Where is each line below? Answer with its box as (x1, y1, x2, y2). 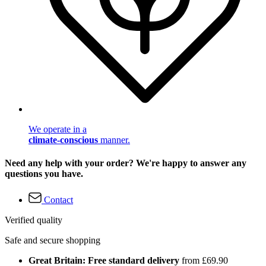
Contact (44, 194, 73, 205)
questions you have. (5, 169, 83, 179)
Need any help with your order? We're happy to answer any (5, 158, 246, 169)
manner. (98, 135, 130, 145)
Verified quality (5, 214, 62, 225)
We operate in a (28, 124, 87, 135)
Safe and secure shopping (5, 235, 100, 245)
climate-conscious (28, 135, 98, 145)
